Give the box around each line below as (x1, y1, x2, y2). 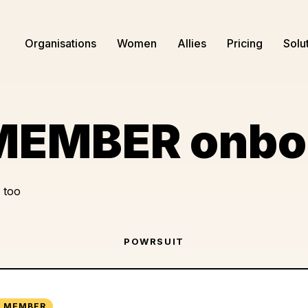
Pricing (227, 36, 263, 51)
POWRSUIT (124, 235, 184, 247)
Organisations (25, 36, 96, 51)
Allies (177, 36, 206, 51)
